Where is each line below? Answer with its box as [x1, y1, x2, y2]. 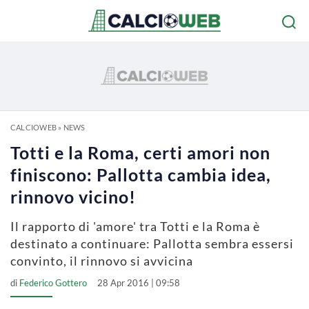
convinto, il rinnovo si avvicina [10, 253, 193, 268]
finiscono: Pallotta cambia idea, [10, 164, 271, 185]
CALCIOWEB [10, 123, 57, 132]
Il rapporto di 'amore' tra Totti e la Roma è [10, 219, 260, 234]
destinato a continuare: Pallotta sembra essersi [10, 236, 294, 251]
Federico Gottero [19, 277, 87, 288]
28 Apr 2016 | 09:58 [97, 277, 180, 288]
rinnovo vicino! [10, 186, 136, 207]
